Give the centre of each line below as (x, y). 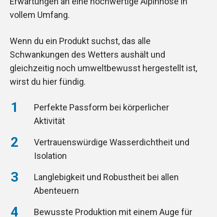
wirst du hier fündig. (48, 81)
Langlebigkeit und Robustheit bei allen (106, 177)
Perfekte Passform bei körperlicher (101, 107)
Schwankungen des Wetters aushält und (87, 54)
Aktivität (49, 121)
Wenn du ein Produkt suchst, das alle (80, 41)
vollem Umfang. (40, 15)
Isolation (50, 155)
